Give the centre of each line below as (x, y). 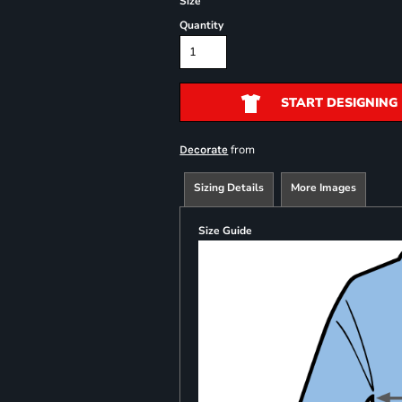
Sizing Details (229, 188)
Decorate (204, 149)
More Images (324, 188)
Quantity (202, 25)
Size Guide (226, 231)
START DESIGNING (339, 103)
